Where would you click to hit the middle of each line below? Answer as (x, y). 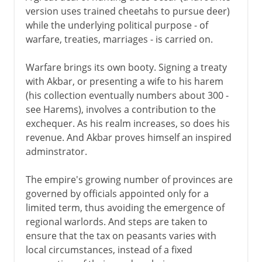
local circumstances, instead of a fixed (109, 249)
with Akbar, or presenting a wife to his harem (124, 81)
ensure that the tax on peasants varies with (121, 235)
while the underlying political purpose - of (117, 25)
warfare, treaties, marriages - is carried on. (119, 39)
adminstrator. (56, 151)
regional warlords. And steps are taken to (116, 221)
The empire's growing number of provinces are (129, 179)
